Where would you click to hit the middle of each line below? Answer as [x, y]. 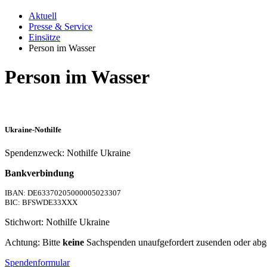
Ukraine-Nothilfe [33, 130]
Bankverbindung [39, 173]
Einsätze [44, 37]
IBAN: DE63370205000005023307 [63, 193]
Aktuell [43, 16]
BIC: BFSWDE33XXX [41, 203]
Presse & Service [60, 27]
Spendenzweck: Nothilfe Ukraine [68, 153]
